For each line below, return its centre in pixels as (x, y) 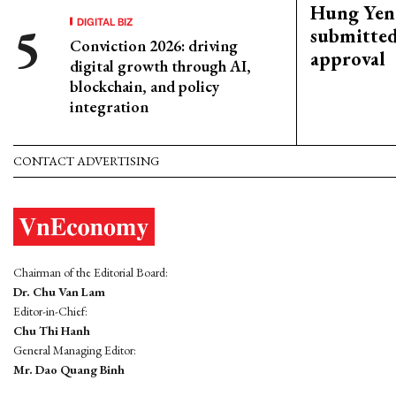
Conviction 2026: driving (154, 46)
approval (348, 59)
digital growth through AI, (160, 66)
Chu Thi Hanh (52, 331)
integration (109, 107)
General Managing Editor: (75, 350)
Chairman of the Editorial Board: (91, 273)
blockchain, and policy (145, 86)
